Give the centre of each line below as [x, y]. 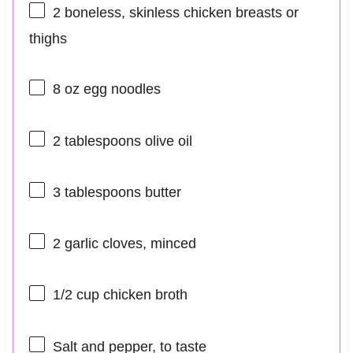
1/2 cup [76, 295]
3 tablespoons [97, 192]
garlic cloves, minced [128, 244]
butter [161, 192]
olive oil [166, 141]
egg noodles [120, 89]
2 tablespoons [97, 141]
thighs [48, 39]
